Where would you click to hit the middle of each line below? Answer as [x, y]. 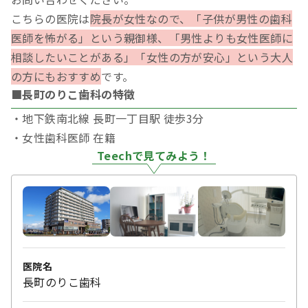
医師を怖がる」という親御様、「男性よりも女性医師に [152, 38]
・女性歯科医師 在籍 [63, 138]
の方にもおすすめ [56, 77]
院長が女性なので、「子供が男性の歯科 [191, 19]
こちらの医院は [51, 19]
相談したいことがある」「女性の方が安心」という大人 [152, 57]
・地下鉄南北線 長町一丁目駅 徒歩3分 [108, 119]
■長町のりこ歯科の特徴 [73, 95]
